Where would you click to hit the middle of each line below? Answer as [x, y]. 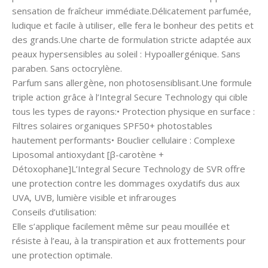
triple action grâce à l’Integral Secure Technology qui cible [130, 97]
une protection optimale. [62, 255]
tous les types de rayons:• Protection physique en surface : [133, 111]
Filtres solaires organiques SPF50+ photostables [112, 125]
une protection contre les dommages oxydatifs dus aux [126, 183]
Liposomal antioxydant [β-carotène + [88, 154]
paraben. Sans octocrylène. [67, 68]
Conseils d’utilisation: [54, 211]
